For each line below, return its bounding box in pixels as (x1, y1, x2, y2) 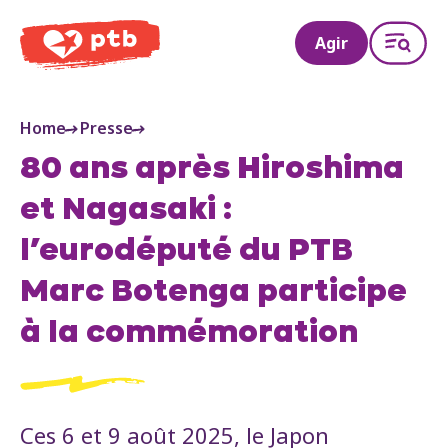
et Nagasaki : (20, 194, 232, 227)
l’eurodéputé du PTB (20, 235, 353, 268)
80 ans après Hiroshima (20, 153, 404, 186)
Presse (80, 116, 133, 139)
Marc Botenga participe (20, 276, 407, 309)
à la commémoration (20, 317, 358, 350)
